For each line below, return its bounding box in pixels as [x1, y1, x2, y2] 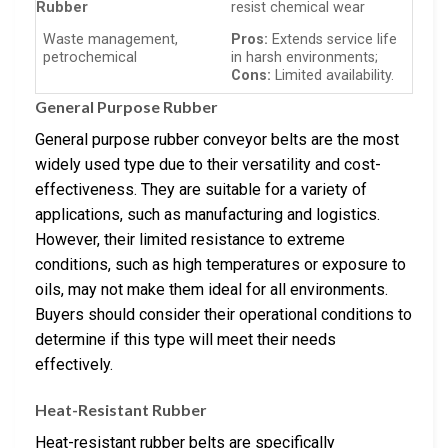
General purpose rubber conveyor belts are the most [35, 129, 399, 149]
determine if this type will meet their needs [35, 329, 336, 349]
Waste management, [43, 31, 179, 49]
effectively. [35, 354, 113, 374]
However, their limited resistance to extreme [35, 229, 345, 249]
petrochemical [43, 49, 138, 67]
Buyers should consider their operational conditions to [35, 304, 412, 324]
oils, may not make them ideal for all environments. [35, 279, 388, 299]
